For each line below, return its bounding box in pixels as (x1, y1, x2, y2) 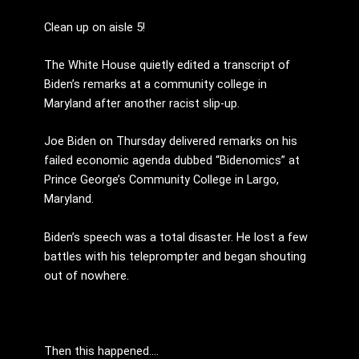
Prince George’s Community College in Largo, (44, 172, 279, 188)
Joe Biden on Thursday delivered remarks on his (44, 134, 297, 149)
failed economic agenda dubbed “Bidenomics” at (44, 153, 300, 168)
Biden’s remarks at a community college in (44, 77, 267, 92)
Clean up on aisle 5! (44, 19, 145, 34)
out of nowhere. (44, 268, 129, 283)
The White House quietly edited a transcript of (44, 58, 290, 73)
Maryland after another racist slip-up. (44, 96, 240, 111)
